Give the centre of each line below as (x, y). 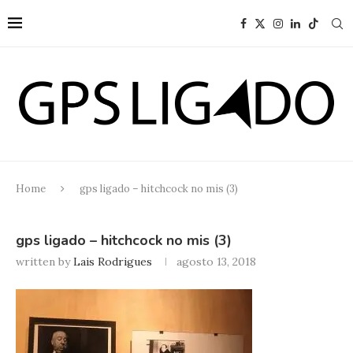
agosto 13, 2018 (216, 261)
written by (45, 261)
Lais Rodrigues (113, 261)
